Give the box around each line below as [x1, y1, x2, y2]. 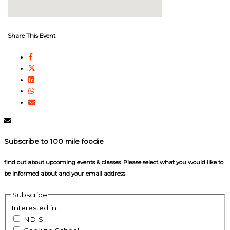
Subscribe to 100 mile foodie [4, 137, 104, 145]
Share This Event [8, 32, 56, 40]
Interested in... [11, 204, 62, 213]
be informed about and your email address [4, 169, 125, 177]
